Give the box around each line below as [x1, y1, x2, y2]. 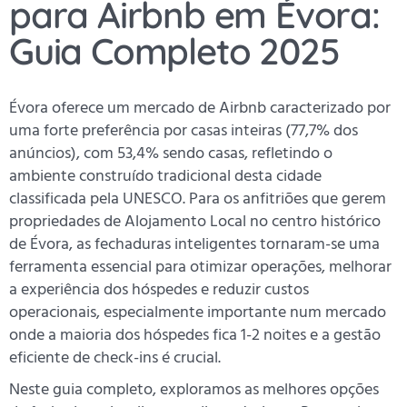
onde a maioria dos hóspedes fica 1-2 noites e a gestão [9, 323, 381, 347]
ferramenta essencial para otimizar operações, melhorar [9, 255, 392, 279]
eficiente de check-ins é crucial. [9, 346, 221, 370]
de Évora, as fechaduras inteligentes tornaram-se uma [9, 233, 380, 256]
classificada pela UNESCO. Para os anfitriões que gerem [9, 187, 386, 211]
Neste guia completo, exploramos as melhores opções [9, 378, 379, 402]
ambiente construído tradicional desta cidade [9, 164, 322, 188]
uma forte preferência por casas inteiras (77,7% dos [9, 119, 358, 143]
